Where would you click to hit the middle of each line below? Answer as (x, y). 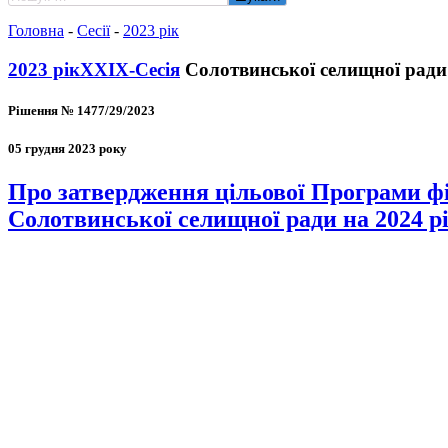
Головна (36, 30)
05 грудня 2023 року (67, 149)
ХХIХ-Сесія (130, 69)
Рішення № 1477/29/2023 (81, 110)
